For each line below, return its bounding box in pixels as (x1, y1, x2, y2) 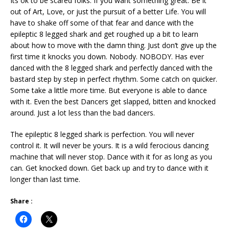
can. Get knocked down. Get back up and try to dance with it (10, 163, 209, 173)
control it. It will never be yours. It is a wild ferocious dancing (10, 140, 209, 150)
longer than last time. (10, 174, 80, 184)
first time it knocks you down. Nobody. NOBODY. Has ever (10, 51, 204, 61)
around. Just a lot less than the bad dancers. (10, 107, 155, 118)
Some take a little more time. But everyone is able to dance (10, 85, 207, 95)
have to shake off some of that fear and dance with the (10, 17, 194, 28)
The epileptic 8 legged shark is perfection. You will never (10, 129, 194, 139)
